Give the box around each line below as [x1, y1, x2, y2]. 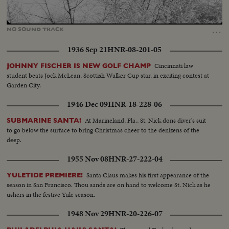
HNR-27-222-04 [108, 153, 163, 165]
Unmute [37, 16, 56, 22]
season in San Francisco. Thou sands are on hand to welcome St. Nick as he [7, 180, 211, 190]
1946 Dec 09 [67, 99, 108, 110]
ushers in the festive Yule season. [7, 190, 96, 200]
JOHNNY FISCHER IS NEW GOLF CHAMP [7, 62, 151, 70]
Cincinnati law [154, 61, 194, 71]
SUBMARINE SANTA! [7, 117, 82, 125]
